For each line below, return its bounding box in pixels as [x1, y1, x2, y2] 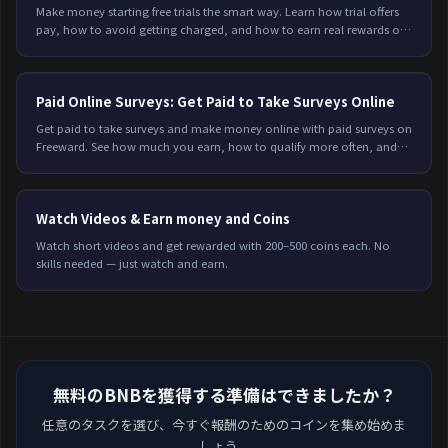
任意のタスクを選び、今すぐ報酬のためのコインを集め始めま [42, 414, 406, 434]
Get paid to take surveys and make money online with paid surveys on [35, 119, 412, 136]
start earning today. [35, 155, 142, 172]
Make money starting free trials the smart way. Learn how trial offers [35, 2, 399, 19]
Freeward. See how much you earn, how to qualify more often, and [35, 137, 397, 154]
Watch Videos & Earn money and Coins [35, 209, 290, 229]
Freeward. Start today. [35, 38, 154, 55]
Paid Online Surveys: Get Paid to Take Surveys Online [35, 92, 395, 112]
